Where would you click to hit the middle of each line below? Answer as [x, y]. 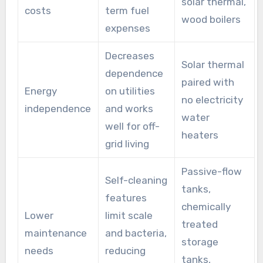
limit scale [129, 215]
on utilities [130, 91]
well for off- [132, 126]
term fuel [127, 10]
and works [129, 108]
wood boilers [211, 19]
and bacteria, [136, 233]
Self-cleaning [136, 180]
